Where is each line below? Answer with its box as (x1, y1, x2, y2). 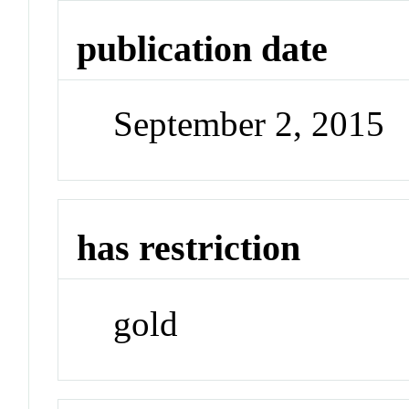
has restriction (77, 227, 301, 269)
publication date (77, 27, 329, 69)
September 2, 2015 (113, 104, 385, 144)
